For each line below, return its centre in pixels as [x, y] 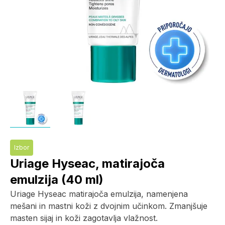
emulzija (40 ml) [57, 180]
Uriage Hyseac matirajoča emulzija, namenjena [99, 194]
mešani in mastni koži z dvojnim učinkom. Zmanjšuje [109, 206]
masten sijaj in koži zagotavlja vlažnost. [84, 218]
